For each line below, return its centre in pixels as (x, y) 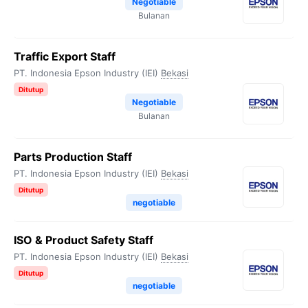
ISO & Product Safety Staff (84, 240)
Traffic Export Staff (65, 56)
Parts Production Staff (73, 157)
